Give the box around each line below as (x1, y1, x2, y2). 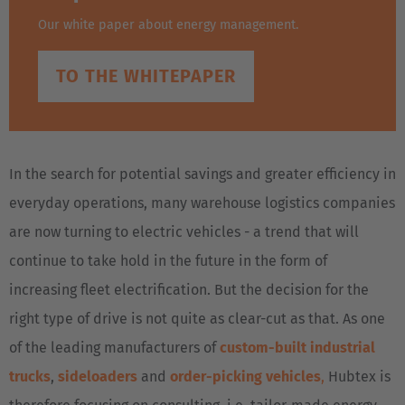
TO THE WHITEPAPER (56, 64, 236, 87)
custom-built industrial (220, 338, 375, 356)
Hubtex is (325, 367, 391, 385)
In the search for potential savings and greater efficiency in (9, 165, 396, 183)
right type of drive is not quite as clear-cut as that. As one (9, 309, 385, 327)
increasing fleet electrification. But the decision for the (9, 280, 369, 298)
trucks (9, 367, 51, 385)
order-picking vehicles (170, 367, 321, 385)
